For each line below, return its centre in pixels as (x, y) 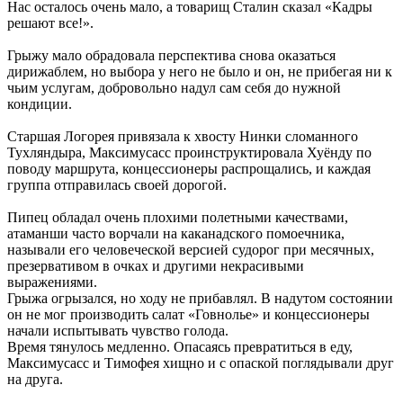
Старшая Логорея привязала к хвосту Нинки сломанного (183, 136)
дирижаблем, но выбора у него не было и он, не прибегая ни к (200, 71)
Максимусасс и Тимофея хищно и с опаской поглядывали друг (201, 363)
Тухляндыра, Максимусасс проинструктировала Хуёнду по (189, 152)
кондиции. (40, 103)
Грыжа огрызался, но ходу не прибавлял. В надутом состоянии (200, 298)
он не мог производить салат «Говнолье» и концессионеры (188, 314)
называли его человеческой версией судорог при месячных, (191, 249)
